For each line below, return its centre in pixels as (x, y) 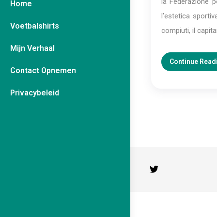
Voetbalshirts (35, 26)
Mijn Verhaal (32, 48)
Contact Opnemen (43, 70)
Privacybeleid (35, 93)
